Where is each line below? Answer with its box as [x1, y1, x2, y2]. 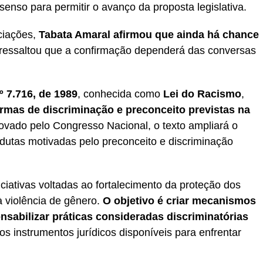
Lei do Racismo [163, 87, 241, 100]
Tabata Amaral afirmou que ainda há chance [39, 28, 259, 41]
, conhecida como [77, 87, 163, 100]
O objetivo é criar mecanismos [103, 194, 256, 207]
